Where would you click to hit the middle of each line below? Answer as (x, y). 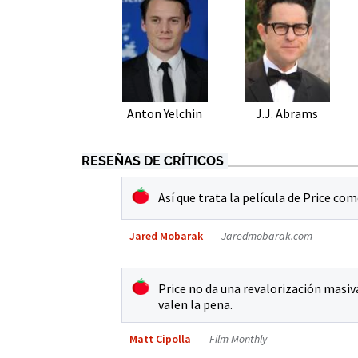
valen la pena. (195, 304)
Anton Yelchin (165, 113)
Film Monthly (238, 338)
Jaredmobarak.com (267, 235)
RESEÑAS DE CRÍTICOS (153, 161)
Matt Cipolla (160, 338)
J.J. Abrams (287, 113)
